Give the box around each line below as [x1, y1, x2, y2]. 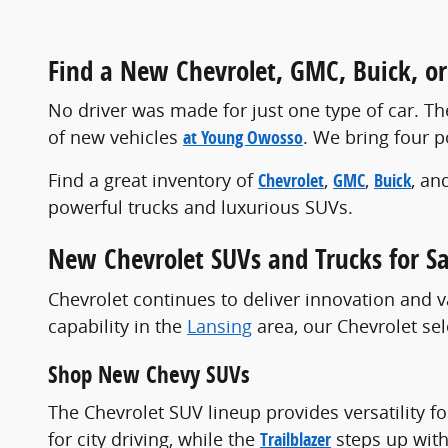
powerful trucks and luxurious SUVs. [48, 195, 353, 220]
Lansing [187, 313, 252, 338]
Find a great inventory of [48, 168, 258, 193]
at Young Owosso [183, 125, 303, 151]
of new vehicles [48, 125, 183, 150]
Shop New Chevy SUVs [48, 358, 250, 390]
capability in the [48, 313, 187, 338]
